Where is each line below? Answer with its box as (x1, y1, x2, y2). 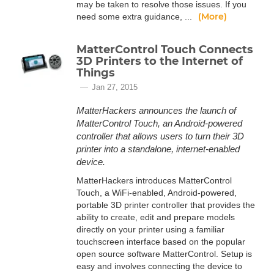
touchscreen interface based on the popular (76, 237, 245, 246)
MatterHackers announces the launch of (76, 105, 236, 116)
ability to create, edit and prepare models (76, 212, 235, 222)
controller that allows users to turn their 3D (76, 131, 244, 141)
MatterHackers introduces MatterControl (76, 176, 232, 185)
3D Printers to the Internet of (76, 54, 243, 68)
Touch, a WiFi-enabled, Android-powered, (76, 188, 237, 198)
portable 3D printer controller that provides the (76, 200, 255, 210)
